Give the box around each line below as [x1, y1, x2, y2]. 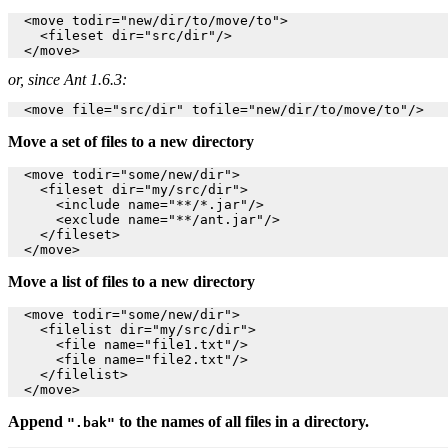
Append [8, 413, 67, 431]
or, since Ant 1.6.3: [8, 71, 127, 89]
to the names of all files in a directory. [115, 413, 369, 431]
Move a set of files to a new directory [8, 133, 254, 151]
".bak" [67, 415, 115, 431]
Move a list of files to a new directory [8, 273, 255, 291]
